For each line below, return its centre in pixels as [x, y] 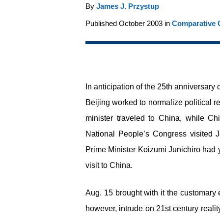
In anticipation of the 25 [126, 87]
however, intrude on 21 [125, 209]
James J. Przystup [128, 6]
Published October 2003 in [129, 24]
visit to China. [109, 165]
